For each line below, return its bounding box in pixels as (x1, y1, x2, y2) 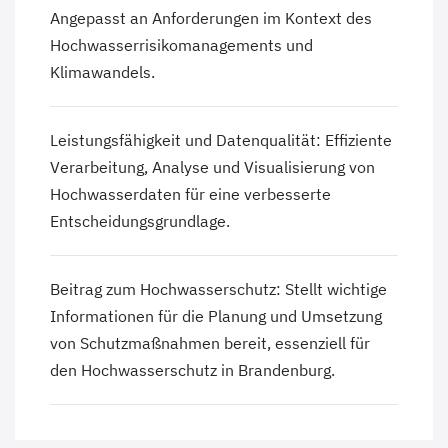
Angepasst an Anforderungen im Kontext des (50, 8, 372, 29)
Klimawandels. (50, 62, 155, 83)
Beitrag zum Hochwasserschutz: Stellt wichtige (50, 279, 387, 300)
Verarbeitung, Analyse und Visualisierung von (50, 157, 375, 178)
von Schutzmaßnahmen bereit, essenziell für (50, 333, 370, 354)
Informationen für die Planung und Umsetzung (50, 306, 382, 327)
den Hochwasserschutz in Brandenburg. (50, 360, 335, 381)
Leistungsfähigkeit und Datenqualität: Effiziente (50, 130, 392, 151)
